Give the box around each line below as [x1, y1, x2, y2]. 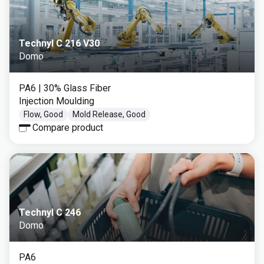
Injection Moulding [19, 95, 94, 107]
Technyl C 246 [19, 207, 81, 218]
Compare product [32, 122, 103, 133]
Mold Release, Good [72, 110, 146, 119]
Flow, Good [24, 110, 63, 119]
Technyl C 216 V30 [19, 38, 100, 49]
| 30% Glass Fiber [38, 82, 111, 94]
